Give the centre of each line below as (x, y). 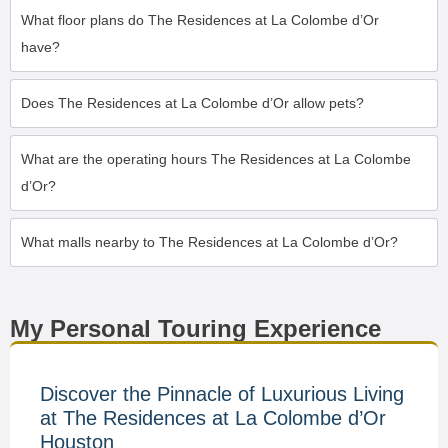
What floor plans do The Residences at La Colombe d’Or (200, 20)
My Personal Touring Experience (195, 328)
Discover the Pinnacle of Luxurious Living (222, 394)
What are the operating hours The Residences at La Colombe (216, 159)
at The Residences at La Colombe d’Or (213, 418)
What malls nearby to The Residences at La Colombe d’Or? (209, 242)
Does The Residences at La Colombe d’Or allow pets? (192, 103)
